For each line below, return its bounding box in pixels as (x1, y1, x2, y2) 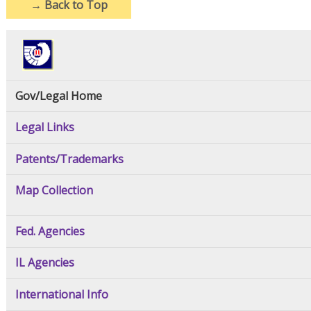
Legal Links (15, 119, 74, 135)
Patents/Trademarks (15, 151, 124, 167)
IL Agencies (15, 255, 74, 271)
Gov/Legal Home (15, 87, 102, 103)
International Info (15, 287, 108, 303)
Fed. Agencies (15, 223, 85, 239)
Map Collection (15, 183, 93, 199)
